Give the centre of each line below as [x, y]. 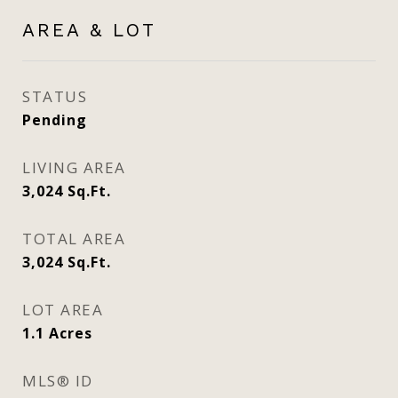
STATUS [55, 96]
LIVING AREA [74, 167]
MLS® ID [58, 381]
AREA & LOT [89, 30]
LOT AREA [63, 310]
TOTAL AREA [74, 239]
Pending [55, 120]
